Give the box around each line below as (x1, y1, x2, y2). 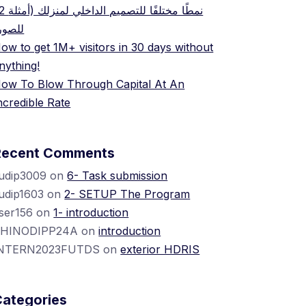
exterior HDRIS (120, 242, 200, 256)
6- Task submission (67, 169, 168, 182)
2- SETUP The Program (64, 187, 191, 201)
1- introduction (53, 206, 129, 219)
